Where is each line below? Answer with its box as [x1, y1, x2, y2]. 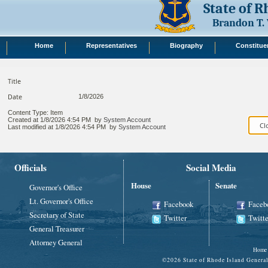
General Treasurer [29, 223, 84, 234]
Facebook [164, 199, 193, 210]
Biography [170, 41, 203, 49]
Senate [215, 179, 237, 191]
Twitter [164, 212, 187, 224]
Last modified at [8, 123, 55, 130]
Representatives [86, 41, 137, 49]
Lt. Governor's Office [29, 196, 93, 207]
